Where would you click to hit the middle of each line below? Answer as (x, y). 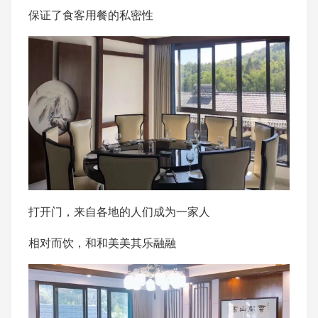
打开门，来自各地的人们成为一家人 (119, 211)
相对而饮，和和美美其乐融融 (102, 242)
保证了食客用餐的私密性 (91, 14)
